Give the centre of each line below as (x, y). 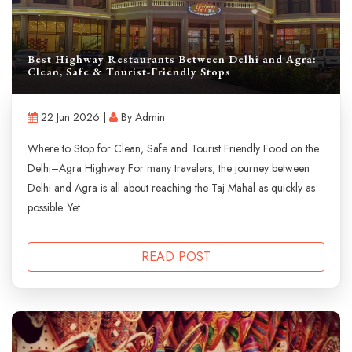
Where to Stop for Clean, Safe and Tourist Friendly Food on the (173, 148)
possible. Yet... (57, 207)
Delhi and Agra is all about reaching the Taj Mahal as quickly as (171, 187)
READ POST (176, 256)
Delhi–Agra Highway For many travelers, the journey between (169, 168)
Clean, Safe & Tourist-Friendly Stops (129, 71)
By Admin (141, 117)
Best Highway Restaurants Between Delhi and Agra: (172, 59)
